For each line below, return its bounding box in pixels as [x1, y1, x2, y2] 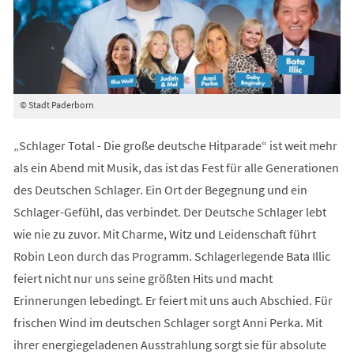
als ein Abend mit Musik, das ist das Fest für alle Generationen [13, 160, 339, 176]
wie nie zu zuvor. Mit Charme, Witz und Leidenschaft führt [13, 226, 316, 243]
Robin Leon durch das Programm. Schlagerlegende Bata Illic [13, 248, 330, 265]
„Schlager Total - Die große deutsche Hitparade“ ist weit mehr [13, 137, 337, 154]
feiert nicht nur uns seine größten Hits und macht [13, 270, 273, 287]
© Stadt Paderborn [19, 99, 94, 111]
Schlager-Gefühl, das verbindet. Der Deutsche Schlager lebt [13, 204, 326, 220]
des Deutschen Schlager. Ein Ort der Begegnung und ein [13, 182, 307, 198]
